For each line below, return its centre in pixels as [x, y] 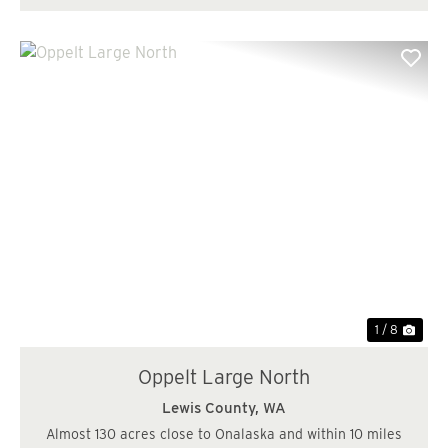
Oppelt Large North [224, 377]
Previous [87, 210]
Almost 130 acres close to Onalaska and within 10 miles [224, 434]
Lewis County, [212, 408]
